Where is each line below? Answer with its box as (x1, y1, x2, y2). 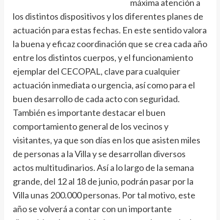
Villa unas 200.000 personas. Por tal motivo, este (12, 190, 195, 201)
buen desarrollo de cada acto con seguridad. (12, 93, 180, 105)
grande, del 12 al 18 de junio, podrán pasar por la (12, 176, 193, 187)
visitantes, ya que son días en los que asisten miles (12, 135, 200, 146)
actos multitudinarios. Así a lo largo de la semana (12, 162, 194, 173)
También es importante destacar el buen (12, 107, 165, 118)
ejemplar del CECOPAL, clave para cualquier (12, 66, 180, 77)
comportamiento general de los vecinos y (12, 121, 168, 132)
